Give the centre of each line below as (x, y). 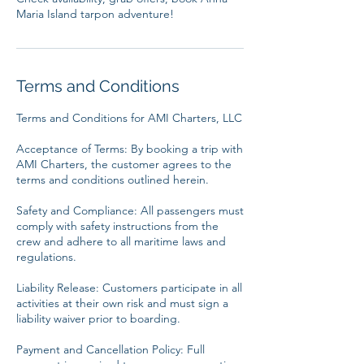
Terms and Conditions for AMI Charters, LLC (129, 118)
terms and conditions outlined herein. (113, 180)
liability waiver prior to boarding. (98, 319)
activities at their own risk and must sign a (122, 303)
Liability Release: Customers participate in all (129, 288)
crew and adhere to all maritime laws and (121, 242)
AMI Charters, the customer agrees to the (124, 165)
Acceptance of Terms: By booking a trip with (130, 149)
